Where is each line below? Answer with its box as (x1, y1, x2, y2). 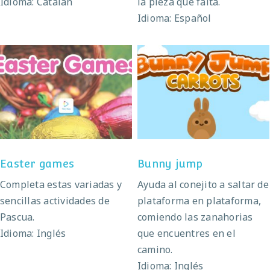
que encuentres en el (137, 226, 236, 240)
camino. (137, 242, 173, 256)
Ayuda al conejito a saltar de (137, 177, 269, 191)
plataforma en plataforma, (137, 193, 262, 207)
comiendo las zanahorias (137, 210, 253, 224)
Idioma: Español (137, 11, 212, 25)
